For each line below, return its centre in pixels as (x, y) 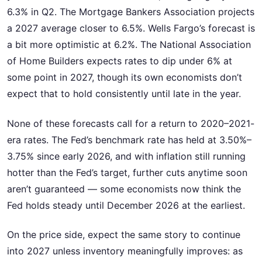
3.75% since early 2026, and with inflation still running (126, 156)
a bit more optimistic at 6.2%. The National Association (129, 45)
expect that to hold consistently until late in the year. (124, 94)
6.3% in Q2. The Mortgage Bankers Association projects (131, 12)
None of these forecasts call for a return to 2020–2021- (131, 123)
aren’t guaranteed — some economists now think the (124, 189)
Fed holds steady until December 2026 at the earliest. (126, 205)
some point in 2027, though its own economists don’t (125, 77)
